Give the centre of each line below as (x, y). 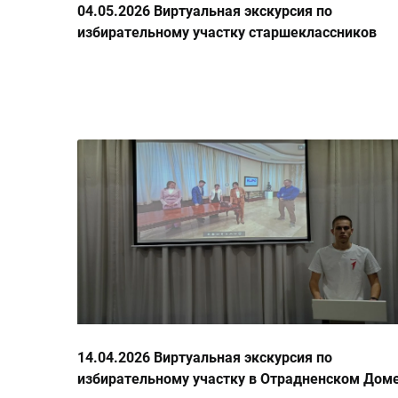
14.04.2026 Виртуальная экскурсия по (205, 358)
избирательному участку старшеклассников (227, 33)
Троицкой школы (135, 54)
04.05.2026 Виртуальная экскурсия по (205, 12)
